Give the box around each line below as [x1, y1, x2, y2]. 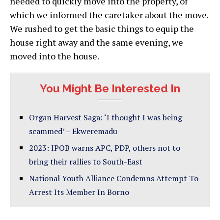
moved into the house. [10, 50, 99, 62]
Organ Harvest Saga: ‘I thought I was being [29, 111, 182, 123]
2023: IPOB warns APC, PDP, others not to [29, 142, 180, 153]
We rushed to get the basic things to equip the [10, 22, 194, 34]
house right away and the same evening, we [10, 36, 183, 48]
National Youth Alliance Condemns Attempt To [29, 172, 198, 184]
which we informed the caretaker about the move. [10, 8, 208, 21]
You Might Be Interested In [40, 82, 180, 95]
